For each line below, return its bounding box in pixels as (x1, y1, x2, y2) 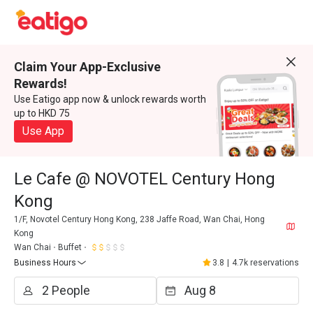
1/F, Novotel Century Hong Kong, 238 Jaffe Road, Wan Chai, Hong (14, 214, 265, 224)
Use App (22, 124, 64, 138)
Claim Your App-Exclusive (14, 59, 161, 74)
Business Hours (14, 258, 76, 268)
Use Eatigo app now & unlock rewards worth (14, 94, 206, 105)
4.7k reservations (232, 258, 299, 268)
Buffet (58, 242, 82, 252)
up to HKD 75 (14, 108, 70, 119)
